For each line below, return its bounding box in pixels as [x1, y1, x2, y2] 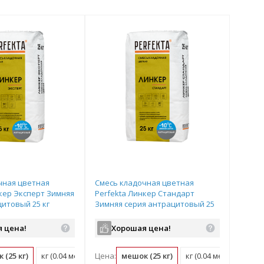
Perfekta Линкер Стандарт [95, 188, 195, 199]
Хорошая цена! [111, 223, 171, 233]
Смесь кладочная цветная [95, 177, 194, 188]
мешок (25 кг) [121, 250, 173, 261]
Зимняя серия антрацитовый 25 [95, 199, 215, 209]
